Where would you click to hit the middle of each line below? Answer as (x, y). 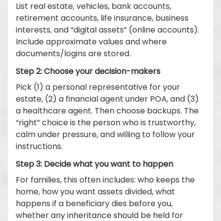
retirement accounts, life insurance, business (102, 19)
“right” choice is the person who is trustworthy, (106, 123)
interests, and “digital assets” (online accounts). (108, 31)
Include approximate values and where (91, 42)
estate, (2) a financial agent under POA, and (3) (107, 100)
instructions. (39, 147)
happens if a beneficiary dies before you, (94, 204)
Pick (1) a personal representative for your (98, 88)
